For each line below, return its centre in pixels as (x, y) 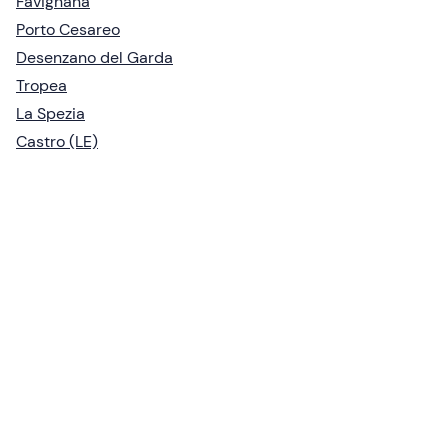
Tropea (41, 85)
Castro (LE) (57, 141)
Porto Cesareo (68, 29)
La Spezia (50, 113)
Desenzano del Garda (94, 57)
